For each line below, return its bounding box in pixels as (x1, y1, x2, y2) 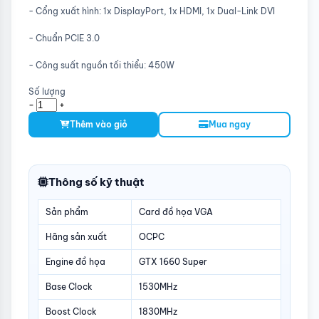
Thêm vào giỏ (69, 119, 127, 130)
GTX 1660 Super (139, 256, 207, 267)
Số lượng (28, 85, 66, 97)
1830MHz (139, 305, 177, 317)
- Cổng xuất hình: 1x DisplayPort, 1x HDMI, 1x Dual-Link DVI (28, 5, 275, 16)
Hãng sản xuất (46, 231, 107, 242)
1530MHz (139, 281, 177, 292)
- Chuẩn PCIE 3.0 (28, 32, 100, 43)
